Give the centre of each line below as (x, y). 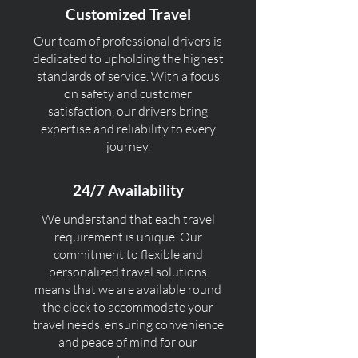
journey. (128, 146)
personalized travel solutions (128, 272)
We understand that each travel (128, 219)
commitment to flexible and (128, 254)
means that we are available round (128, 289)
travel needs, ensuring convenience (128, 324)
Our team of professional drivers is (128, 41)
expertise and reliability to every (128, 129)
